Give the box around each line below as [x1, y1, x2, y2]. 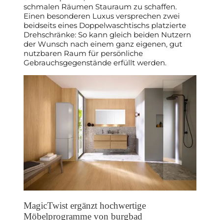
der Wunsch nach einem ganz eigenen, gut [24, 39, 182, 49]
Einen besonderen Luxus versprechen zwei [24, 11, 180, 21]
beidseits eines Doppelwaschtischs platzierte [24, 21, 186, 30]
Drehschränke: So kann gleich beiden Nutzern [24, 30, 191, 40]
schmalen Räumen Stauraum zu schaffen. [24, 2, 177, 12]
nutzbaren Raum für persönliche [24, 49, 143, 58]
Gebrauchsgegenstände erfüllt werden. [24, 58, 166, 68]
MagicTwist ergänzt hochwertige [24, 200, 146, 211]
